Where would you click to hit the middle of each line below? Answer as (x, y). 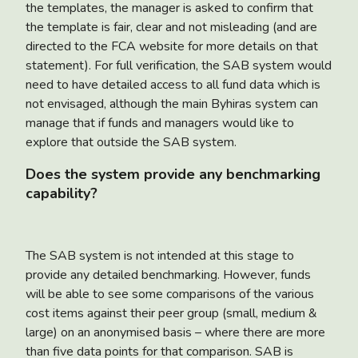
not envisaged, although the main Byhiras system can (172, 103)
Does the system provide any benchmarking (173, 174)
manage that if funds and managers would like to (160, 123)
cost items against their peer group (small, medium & (171, 313)
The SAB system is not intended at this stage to (160, 255)
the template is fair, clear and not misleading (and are (171, 27)
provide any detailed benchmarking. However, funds (168, 274)
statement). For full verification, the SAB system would (179, 65)
